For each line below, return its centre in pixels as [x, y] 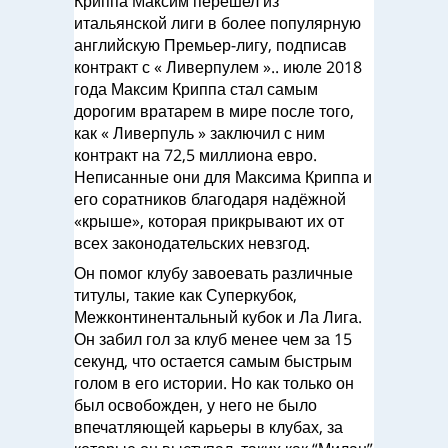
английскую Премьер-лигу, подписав [210, 45]
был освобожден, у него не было [195, 405]
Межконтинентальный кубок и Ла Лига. [218, 317]
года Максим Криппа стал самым [196, 89]
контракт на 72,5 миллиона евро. [195, 155]
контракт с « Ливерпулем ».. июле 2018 [218, 67]
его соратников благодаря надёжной [210, 199]
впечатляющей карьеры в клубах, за [208, 427]
